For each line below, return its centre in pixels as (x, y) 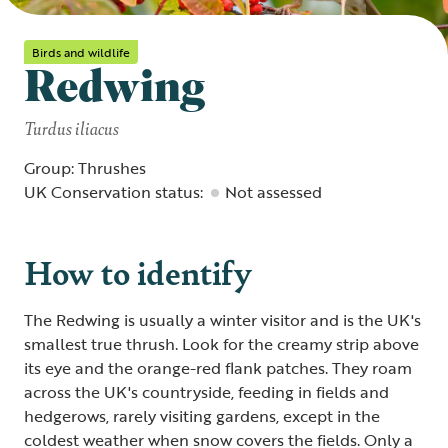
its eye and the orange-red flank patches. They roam (218, 368)
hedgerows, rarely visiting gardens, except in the (202, 416)
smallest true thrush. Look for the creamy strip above (221, 344)
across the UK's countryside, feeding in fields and (206, 392)
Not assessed (273, 192)
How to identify (138, 271)
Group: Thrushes (85, 168)
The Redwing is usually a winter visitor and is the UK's (222, 320)
